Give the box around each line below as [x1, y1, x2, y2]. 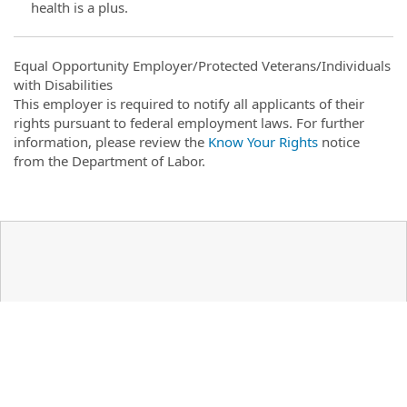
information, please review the [14, 132, 208, 151]
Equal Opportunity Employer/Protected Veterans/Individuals [14, 55, 391, 74]
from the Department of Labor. [14, 151, 205, 170]
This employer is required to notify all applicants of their [14, 94, 364, 113]
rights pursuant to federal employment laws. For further [14, 113, 364, 132]
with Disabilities [14, 74, 113, 94]
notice [318, 132, 360, 151]
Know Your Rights [208, 132, 318, 151]
